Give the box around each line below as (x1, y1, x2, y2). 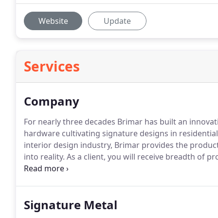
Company (24, 93, 79, 109)
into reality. (24, 151, 65, 162)
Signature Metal (24, 197, 117, 213)
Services (24, 57, 80, 75)
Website (38, 16, 68, 26)
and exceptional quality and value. (24, 163, 148, 174)
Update (104, 16, 131, 26)
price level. (24, 175, 63, 185)
